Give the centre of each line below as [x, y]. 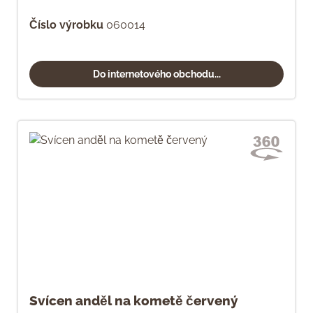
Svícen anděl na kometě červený [133, 300]
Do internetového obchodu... [156, 74]
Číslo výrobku [66, 25]
